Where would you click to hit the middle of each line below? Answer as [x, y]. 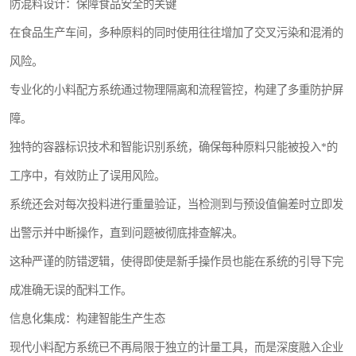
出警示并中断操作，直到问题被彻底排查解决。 [126, 233]
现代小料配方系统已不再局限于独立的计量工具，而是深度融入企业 [176, 348]
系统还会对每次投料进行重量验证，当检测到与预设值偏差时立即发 [176, 205]
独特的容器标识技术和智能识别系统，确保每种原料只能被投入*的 [174, 147]
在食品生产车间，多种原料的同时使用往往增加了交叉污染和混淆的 [176, 33]
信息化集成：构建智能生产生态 [87, 319]
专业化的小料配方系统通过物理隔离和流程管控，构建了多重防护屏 [176, 90]
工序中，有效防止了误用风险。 [87, 176]
